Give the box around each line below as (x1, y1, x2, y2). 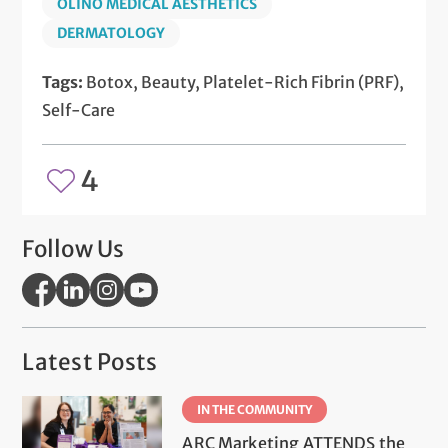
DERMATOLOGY (57, 24, 166, 43)
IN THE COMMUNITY (197, 402, 313, 418)
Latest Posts (22, 348, 158, 377)
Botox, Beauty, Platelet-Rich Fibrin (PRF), (86, 72, 405, 93)
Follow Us (22, 235, 125, 264)
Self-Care (42, 100, 116, 121)
